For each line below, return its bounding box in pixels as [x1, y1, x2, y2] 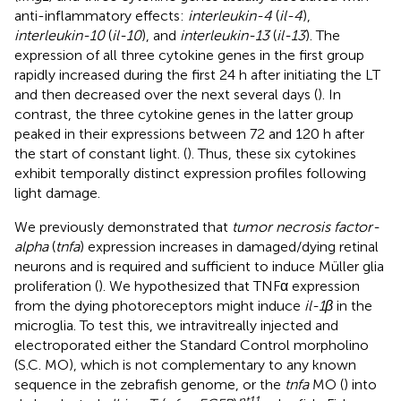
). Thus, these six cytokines [187, 144, 356, 162]
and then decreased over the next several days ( [14, 85, 318, 103]
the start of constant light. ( [14, 144, 187, 162]
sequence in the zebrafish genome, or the [14, 375, 285, 393]
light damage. [14, 183, 100, 201]
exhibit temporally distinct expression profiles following [14, 164, 366, 182]
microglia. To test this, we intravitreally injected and [14, 316, 338, 334]
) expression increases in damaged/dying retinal [80, 237, 379, 255]
